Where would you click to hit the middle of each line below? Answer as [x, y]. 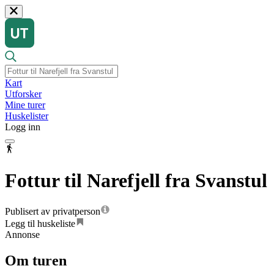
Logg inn [23, 127]
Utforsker [23, 94]
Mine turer [25, 105]
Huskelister [27, 116]
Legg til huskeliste [40, 224]
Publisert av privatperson [53, 212]
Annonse [22, 235]
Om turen [36, 261]
